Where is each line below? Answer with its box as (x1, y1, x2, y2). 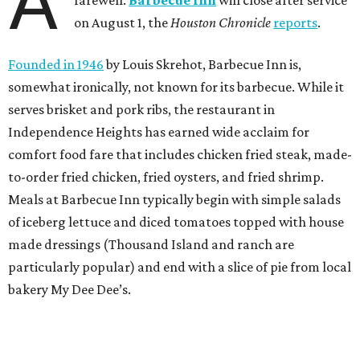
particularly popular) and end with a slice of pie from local (8, 258, 351, 275)
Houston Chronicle (170, 14, 272, 31)
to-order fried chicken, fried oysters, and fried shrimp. (8, 168, 324, 185)
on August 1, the (74, 14, 171, 31)
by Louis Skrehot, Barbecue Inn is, (104, 55, 301, 72)
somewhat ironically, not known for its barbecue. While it (8, 78, 344, 95)
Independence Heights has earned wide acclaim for (8, 123, 309, 140)
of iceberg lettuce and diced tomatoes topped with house (8, 213, 344, 230)
